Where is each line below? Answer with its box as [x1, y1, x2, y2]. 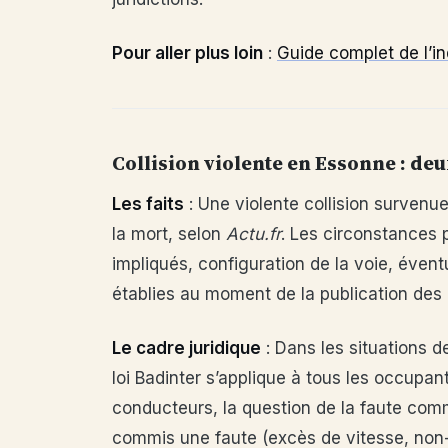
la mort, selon [112, 224, 226, 244]
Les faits [112, 194, 184, 214]
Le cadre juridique [112, 338, 261, 358]
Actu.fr [226, 224, 281, 244]
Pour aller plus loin [112, 43, 263, 63]
